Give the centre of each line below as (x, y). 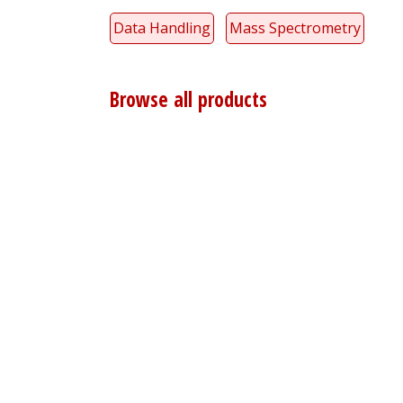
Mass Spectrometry (295, 27)
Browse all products (188, 99)
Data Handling (162, 27)
